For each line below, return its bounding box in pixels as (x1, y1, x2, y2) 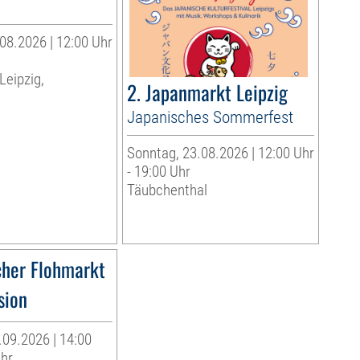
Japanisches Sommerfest (126, 107, 293, 128)
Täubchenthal (126, 181, 207, 200)
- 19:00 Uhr (126, 162, 190, 182)
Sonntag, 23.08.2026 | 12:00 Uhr (126, 144, 314, 163)
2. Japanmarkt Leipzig (126, 77, 288, 108)
